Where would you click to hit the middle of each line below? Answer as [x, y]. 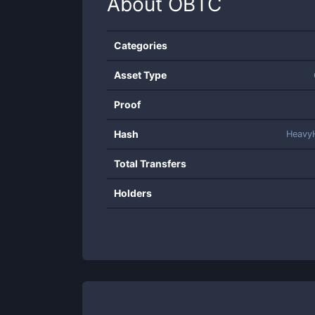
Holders [133, 193]
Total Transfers [150, 163]
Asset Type [140, 75]
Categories [141, 45]
